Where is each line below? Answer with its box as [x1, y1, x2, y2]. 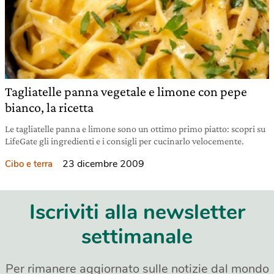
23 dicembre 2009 [62, 157, 144, 171]
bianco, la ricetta [5, 100, 94, 115]
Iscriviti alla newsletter [29, 198, 245, 226]
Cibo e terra [5, 158, 53, 170]
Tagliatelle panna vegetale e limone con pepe [5, 84, 247, 99]
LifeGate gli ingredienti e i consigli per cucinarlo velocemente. [5, 136, 244, 146]
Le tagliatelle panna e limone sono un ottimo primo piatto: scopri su [5, 124, 265, 134]
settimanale [81, 223, 193, 251]
